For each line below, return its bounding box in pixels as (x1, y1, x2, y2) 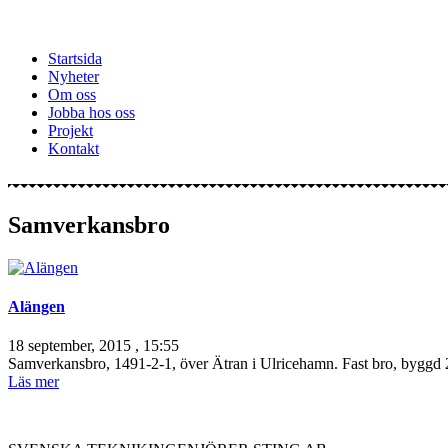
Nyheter (48, 68, 99, 85)
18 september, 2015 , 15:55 (8, 337, 179, 355)
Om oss (48, 86, 96, 103)
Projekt (48, 122, 93, 139)
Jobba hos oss (48, 104, 135, 121)
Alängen (8, 298, 65, 316)
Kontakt (48, 140, 99, 157)
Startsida (48, 50, 102, 67)
